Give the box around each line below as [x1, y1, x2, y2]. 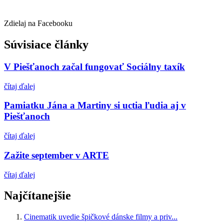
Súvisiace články [4, 38, 88, 51]
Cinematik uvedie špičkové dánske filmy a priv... [24, 212, 177, 221]
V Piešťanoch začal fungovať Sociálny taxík [4, 61, 185, 72]
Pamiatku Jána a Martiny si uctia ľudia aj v [4, 100, 186, 111]
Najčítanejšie [4, 189, 71, 202]
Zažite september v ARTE [4, 149, 109, 160]
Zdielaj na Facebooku [4, 19, 72, 28]
